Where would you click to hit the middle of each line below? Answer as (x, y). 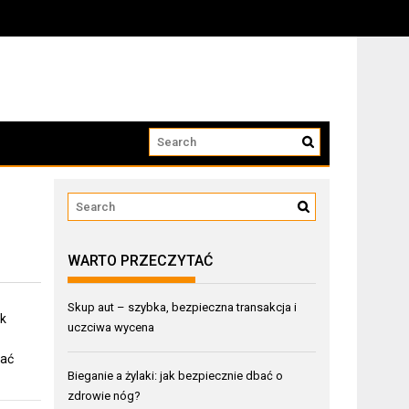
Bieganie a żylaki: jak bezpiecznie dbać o (176, 375)
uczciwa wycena (111, 327)
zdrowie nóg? (105, 395)
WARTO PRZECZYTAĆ (141, 260)
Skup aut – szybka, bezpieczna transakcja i (183, 307)
